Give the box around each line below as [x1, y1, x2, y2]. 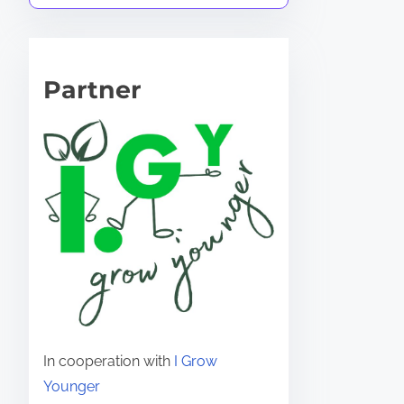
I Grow [174, 352, 217, 370]
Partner [43, 74, 142, 105]
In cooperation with [43, 352, 174, 370]
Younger [43, 377, 100, 395]
